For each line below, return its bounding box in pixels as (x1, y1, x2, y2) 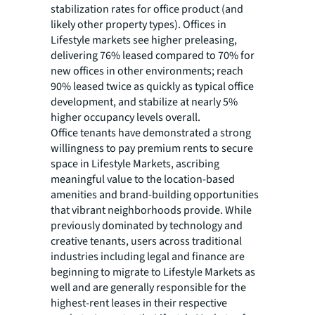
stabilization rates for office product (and (51, 1, 243, 18)
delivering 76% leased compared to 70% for (51, 48, 255, 64)
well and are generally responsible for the (51, 280, 246, 296)
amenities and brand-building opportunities (51, 187, 259, 203)
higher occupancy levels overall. (51, 110, 200, 126)
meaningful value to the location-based (51, 172, 235, 188)
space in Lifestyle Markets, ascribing (51, 156, 219, 172)
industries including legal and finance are (51, 249, 245, 265)
